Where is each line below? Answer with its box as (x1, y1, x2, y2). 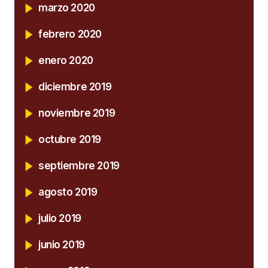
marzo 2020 (38, 1, 95, 14)
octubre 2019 (38, 133, 101, 145)
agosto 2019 (38, 185, 98, 198)
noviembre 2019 (38, 106, 115, 119)
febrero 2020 (38, 28, 102, 40)
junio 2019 (38, 238, 85, 251)
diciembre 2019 (38, 80, 112, 93)
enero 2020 (38, 54, 93, 66)
